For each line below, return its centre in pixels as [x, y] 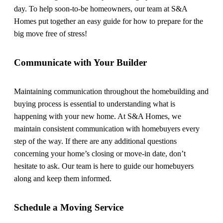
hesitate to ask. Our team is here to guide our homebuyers [104, 166]
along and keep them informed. [63, 179]
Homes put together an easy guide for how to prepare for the [109, 21]
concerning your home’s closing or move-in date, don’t [100, 154]
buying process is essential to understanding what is [95, 104]
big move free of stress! [51, 34]
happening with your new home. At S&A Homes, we [98, 116]
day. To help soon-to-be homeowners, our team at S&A [101, 9]
